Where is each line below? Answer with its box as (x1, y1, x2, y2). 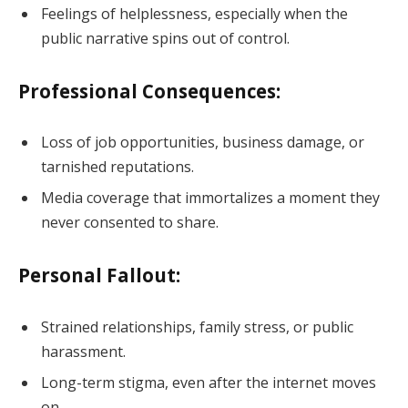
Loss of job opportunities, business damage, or (41, 132, 364, 153)
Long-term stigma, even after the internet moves (41, 372, 376, 393)
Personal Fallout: (18, 262, 180, 289)
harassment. (41, 342, 126, 362)
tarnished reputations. (41, 157, 194, 178)
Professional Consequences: (18, 77, 280, 104)
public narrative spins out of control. (41, 27, 290, 48)
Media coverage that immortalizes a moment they (41, 188, 380, 209)
